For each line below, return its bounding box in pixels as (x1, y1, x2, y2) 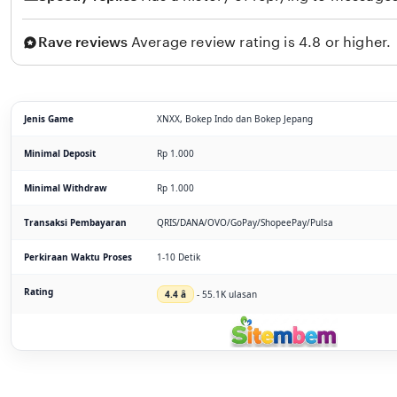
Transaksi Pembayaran (24, 215, 127, 229)
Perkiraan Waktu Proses (24, 250, 132, 263)
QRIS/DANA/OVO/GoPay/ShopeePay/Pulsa (157, 215, 333, 229)
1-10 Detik (157, 250, 200, 263)
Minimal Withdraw (24, 181, 107, 194)
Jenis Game (24, 112, 74, 125)
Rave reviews (38, 34, 128, 50)
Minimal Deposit (24, 146, 96, 160)
